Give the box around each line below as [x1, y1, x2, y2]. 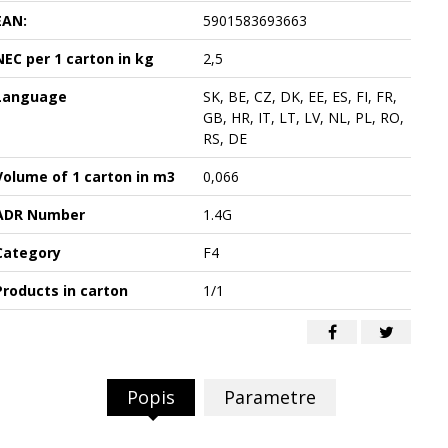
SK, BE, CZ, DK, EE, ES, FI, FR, [202, 87, 397, 106]
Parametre [224, 385, 316, 409]
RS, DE [202, 129, 247, 148]
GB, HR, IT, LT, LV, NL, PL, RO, [202, 108, 404, 127]
